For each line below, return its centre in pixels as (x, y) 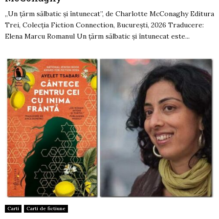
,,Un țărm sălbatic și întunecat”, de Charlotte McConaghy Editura (109, 13)
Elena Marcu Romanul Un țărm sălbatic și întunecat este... (97, 36)
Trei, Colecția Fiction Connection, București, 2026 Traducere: (104, 25)
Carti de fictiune (46, 209)
